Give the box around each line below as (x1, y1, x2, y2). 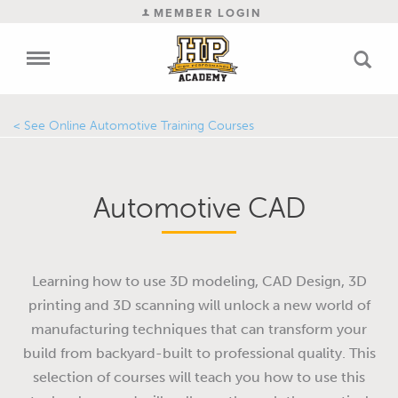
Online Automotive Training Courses (49, 118, 254, 133)
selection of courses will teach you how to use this (33, 369, 365, 386)
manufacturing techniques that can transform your (31, 321, 367, 338)
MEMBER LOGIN (148, 4, 261, 21)
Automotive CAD (92, 190, 306, 225)
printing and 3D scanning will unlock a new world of (28, 297, 370, 314)
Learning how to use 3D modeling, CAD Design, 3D (31, 273, 367, 290)
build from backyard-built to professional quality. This (22, 345, 376, 362)
